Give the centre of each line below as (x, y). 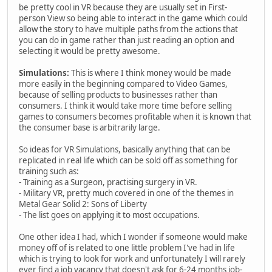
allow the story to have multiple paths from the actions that (128, 29)
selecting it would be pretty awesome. (90, 51)
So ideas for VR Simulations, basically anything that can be (125, 149)
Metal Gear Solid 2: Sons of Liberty (83, 204)
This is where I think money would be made (150, 73)
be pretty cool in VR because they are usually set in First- (123, 7)
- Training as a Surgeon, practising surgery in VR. (108, 182)
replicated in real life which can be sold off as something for (128, 160)
